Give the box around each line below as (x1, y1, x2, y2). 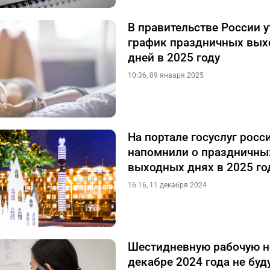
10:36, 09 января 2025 (128, 71, 204, 80)
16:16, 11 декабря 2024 (128, 181, 207, 189)
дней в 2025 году (128, 51, 220, 64)
